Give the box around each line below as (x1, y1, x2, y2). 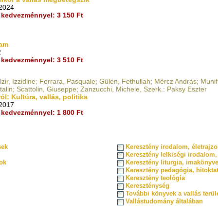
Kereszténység (126, 182, 169, 189)
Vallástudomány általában (126, 198, 203, 205)
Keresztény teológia (126, 174, 185, 182)
